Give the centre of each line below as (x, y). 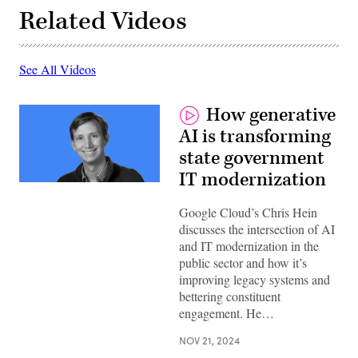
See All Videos (58, 69)
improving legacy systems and (255, 279)
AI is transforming (255, 136)
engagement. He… (227, 312)
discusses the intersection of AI (257, 229)
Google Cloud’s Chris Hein (248, 212)
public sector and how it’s (243, 262)
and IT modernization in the (249, 245)
